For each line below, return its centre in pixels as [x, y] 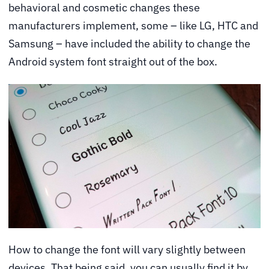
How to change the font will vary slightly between [127, 250]
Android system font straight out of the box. [113, 61]
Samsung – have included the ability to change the [129, 43]
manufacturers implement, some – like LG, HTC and [133, 25]
